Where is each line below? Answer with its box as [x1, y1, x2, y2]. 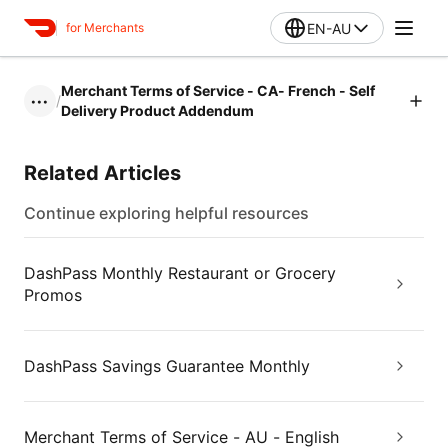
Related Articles [24, 161, 181, 185]
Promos [24, 285, 82, 305]
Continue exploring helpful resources [24, 203, 309, 223]
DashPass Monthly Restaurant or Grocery [24, 263, 336, 283]
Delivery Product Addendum [61, 102, 254, 119]
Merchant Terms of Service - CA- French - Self [61, 82, 375, 99]
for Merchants [66, 20, 144, 35]
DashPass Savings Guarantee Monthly [24, 356, 310, 376]
